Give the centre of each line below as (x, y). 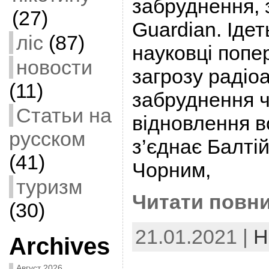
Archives (59, 246)
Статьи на (64, 115)
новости (54, 67)
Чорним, (171, 170)
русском (47, 139)
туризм (49, 187)
